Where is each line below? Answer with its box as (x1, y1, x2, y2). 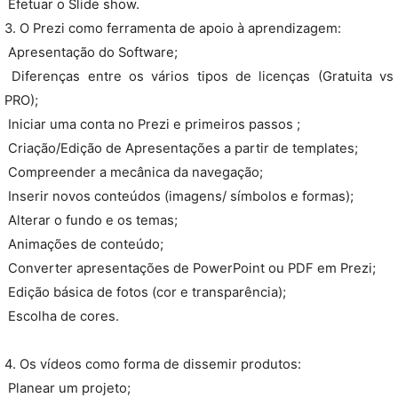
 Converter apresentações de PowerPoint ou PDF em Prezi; (4, 260, 376, 276)
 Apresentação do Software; (4, 44, 178, 60)
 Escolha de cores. (4, 308, 119, 324)
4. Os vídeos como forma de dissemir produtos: (4, 356, 301, 372)
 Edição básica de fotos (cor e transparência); (4, 284, 286, 300)
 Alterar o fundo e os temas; (4, 212, 178, 228)
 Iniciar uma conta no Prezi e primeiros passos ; (4, 116, 300, 132)
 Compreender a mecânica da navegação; (4, 164, 263, 180)
